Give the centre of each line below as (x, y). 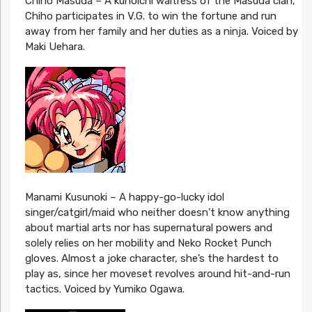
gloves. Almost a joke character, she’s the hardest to (151, 258)
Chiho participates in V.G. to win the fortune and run (150, 16)
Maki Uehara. (55, 46)
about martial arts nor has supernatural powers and (148, 227)
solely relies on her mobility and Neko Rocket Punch (148, 243)
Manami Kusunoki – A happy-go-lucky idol (124, 197)
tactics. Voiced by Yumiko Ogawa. (104, 289)
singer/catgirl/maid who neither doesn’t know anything (157, 212)
